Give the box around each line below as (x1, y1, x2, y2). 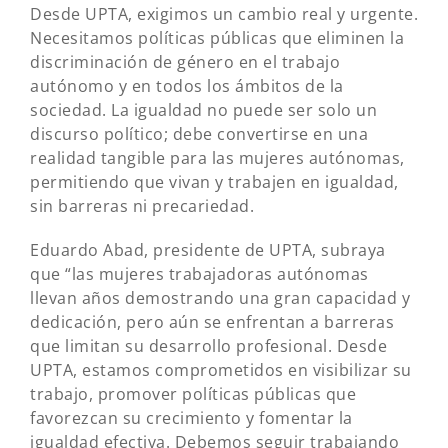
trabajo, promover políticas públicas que (30, 383, 356, 406)
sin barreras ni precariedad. (30, 195, 254, 218)
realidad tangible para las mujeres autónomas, (30, 147, 405, 170)
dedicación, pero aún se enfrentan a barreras (30, 311, 394, 334)
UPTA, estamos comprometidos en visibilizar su (30, 359, 412, 382)
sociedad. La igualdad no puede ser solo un (30, 99, 377, 122)
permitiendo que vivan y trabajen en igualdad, (30, 171, 399, 194)
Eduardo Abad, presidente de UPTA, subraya (30, 239, 386, 262)
